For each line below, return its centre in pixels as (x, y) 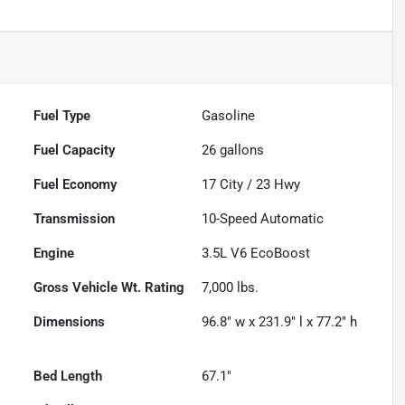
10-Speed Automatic (263, 218)
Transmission (75, 218)
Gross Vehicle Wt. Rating (109, 287)
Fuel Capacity (75, 150)
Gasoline (229, 115)
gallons (240, 150)
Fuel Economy (75, 184)
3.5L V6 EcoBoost (256, 253)
